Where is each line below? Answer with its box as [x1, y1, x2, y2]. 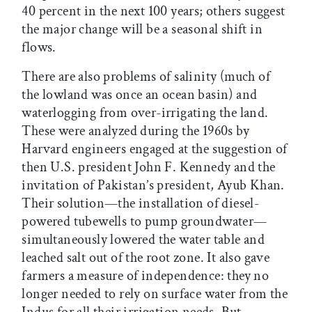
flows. [22, 38, 56, 56]
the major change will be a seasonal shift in [22, 19, 263, 38]
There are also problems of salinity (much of [22, 67, 270, 86]
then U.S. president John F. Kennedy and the [22, 157, 276, 176]
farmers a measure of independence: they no [22, 266, 270, 285]
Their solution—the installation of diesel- [22, 194, 260, 212]
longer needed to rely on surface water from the [22, 284, 288, 303]
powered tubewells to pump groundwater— [22, 212, 267, 231]
